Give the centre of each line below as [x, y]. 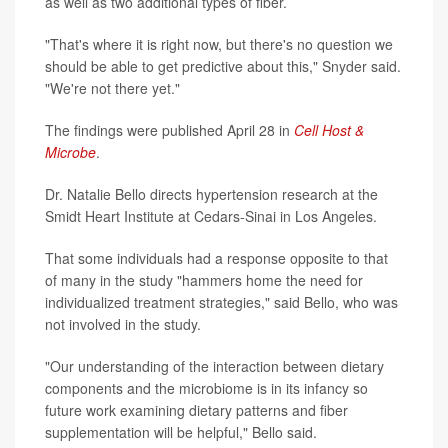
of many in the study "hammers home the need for [204, 279]
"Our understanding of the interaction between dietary [214, 365]
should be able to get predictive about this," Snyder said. [223, 65]
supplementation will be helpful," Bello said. [181, 431]
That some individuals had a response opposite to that [216, 257]
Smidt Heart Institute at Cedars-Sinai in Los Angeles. [211, 215]
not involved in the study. [123, 323]
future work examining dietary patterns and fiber [196, 409]
